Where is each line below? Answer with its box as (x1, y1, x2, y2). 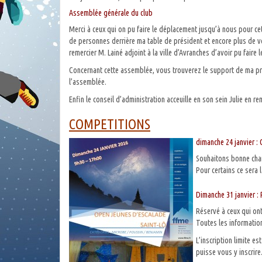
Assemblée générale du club (69, 8, 153, 18)
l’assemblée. (69, 77, 106, 87)
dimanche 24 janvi (196, 137, 249, 147)
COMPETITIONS (69, 116, 150, 132)
